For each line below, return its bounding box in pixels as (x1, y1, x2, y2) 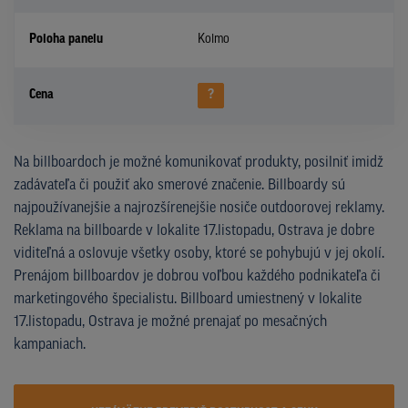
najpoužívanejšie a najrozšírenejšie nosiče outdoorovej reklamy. (14, 200, 384, 216)
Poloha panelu (29, 32, 103, 46)
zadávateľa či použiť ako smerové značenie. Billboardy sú (14, 178, 345, 193)
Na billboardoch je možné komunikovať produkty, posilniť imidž (14, 155, 383, 170)
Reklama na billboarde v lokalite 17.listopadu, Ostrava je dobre (14, 223, 374, 239)
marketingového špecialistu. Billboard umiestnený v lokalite (14, 291, 362, 307)
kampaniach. (14, 337, 86, 352)
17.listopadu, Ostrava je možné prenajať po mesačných (14, 314, 327, 330)
